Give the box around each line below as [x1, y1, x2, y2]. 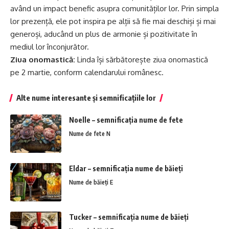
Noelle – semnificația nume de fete [69, 116, 183, 125]
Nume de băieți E [69, 178, 113, 187]
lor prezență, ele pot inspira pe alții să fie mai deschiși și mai [10, 16, 216, 27]
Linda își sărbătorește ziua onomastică [75, 55, 208, 65]
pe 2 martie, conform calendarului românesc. [10, 67, 164, 78]
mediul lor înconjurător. [10, 42, 89, 52]
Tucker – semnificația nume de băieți [69, 213, 189, 222]
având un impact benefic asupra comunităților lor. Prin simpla [10, 4, 219, 14]
